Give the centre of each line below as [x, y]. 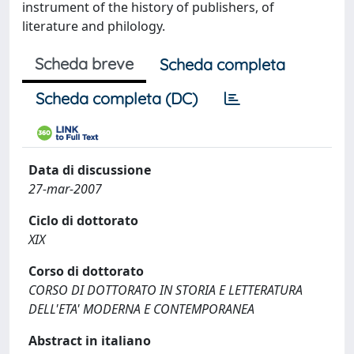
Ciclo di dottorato [83, 220]
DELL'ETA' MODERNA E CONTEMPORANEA [141, 309]
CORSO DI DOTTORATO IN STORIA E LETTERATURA [166, 290]
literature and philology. [94, 26]
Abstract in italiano [90, 341]
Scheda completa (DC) [117, 98]
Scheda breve [84, 64]
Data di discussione [90, 170]
